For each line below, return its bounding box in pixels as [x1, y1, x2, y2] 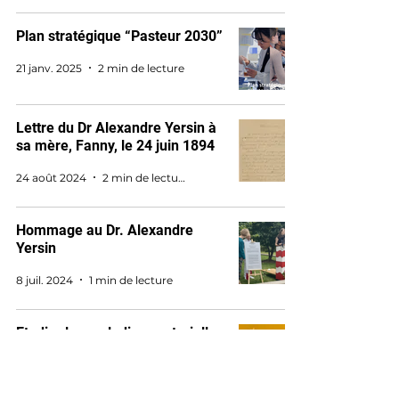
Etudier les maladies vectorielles [16, 324, 224, 341]
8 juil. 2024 [16, 273, 73, 287]
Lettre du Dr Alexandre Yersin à [16, 119, 216, 136]
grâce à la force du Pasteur [16, 342, 190, 359]
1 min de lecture [89, 273, 173, 287]
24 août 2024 [16, 170, 86, 184]
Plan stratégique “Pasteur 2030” [16, 28, 223, 45]
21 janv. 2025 [16, 61, 82, 75]
